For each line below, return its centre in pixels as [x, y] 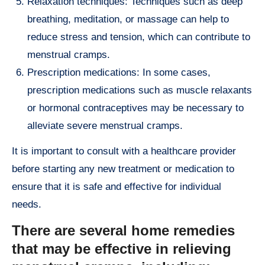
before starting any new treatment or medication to [123, 169]
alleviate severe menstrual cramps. [105, 125]
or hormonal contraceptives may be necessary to [135, 108]
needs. [27, 204]
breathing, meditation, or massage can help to [128, 19]
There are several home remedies [123, 230]
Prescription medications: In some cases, [119, 72]
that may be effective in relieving [122, 248]
